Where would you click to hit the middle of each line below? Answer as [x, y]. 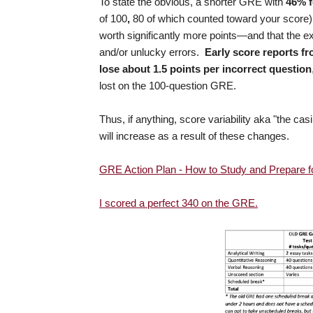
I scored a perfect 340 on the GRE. [179, 203]
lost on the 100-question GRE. [168, 86]
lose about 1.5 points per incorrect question [205, 69]
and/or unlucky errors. [152, 52]
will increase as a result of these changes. [194, 136]
